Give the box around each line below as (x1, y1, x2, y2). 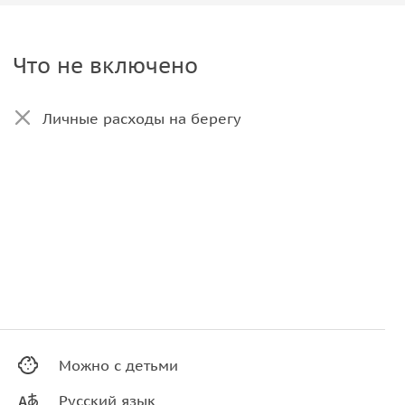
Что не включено (12, 52, 198, 80)
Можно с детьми (59, 356, 179, 374)
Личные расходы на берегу (42, 109, 241, 127)
